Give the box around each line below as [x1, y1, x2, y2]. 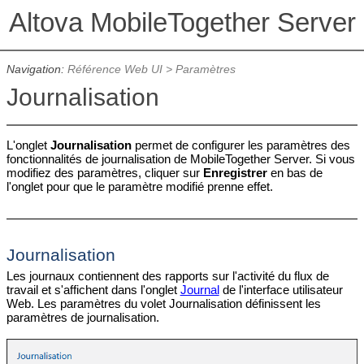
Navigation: [6, 63, 67, 76]
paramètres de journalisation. [6, 310, 159, 324]
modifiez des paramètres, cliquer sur [6, 166, 203, 180]
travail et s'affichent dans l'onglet [6, 282, 180, 297]
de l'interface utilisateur [219, 282, 343, 297]
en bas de [266, 166, 323, 180]
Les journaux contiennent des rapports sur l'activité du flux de [6, 268, 329, 283]
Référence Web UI [67, 63, 162, 76]
